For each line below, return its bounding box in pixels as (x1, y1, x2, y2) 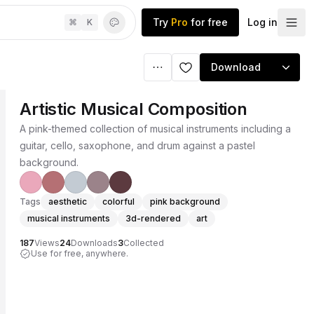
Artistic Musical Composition (20, 99, 247, 119)
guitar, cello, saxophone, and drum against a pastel (20, 139, 255, 151)
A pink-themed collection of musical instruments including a (20, 123, 291, 135)
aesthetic (48, 196, 87, 207)
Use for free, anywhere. (31, 248, 128, 259)
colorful (102, 196, 135, 207)
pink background (150, 196, 220, 207)
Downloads (71, 238, 118, 248)
